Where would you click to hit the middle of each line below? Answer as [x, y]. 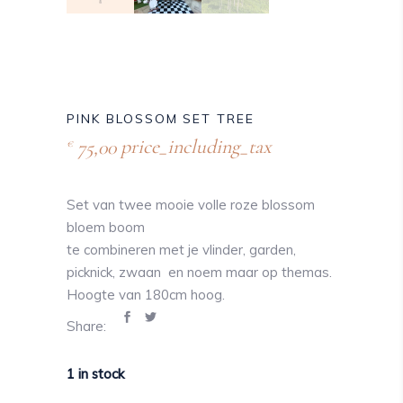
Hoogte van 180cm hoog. [146, 294]
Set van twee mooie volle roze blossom [191, 204]
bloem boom [106, 227]
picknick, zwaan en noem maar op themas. [199, 272]
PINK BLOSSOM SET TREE [161, 119]
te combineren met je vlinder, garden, [181, 249]
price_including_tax [196, 147]
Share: [86, 326]
